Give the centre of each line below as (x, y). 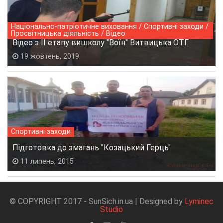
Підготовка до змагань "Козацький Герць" (92, 147)
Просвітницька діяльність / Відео (68, 33)
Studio (111, 209)
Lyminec (199, 201)
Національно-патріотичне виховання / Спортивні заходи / (110, 26)
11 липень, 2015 (46, 161)
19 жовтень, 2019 (49, 56)
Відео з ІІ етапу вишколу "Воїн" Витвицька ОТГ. (101, 42)
